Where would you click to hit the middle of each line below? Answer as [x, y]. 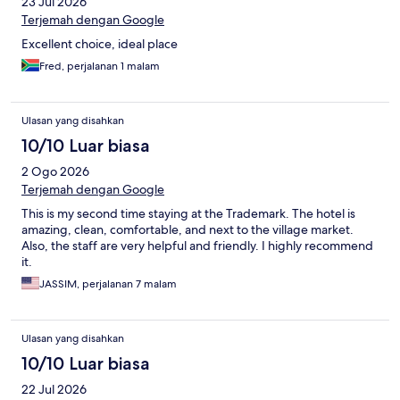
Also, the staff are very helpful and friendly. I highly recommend [197, 245]
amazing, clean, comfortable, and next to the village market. [187, 229]
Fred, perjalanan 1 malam [100, 66]
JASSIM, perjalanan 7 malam [108, 283]
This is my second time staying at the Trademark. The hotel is [188, 213]
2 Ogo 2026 [55, 171]
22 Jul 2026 [54, 389]
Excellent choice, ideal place [100, 43]
